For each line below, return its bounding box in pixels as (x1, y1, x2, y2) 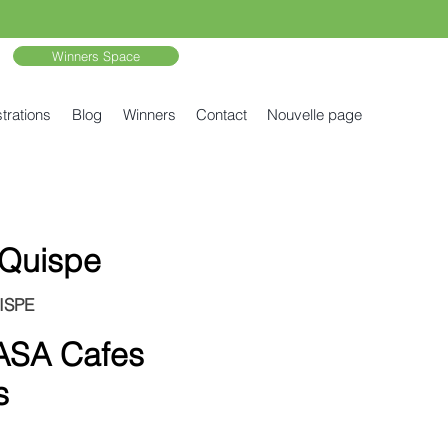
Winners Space (52, 48, 140, 64)
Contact (196, 105, 247, 124)
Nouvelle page (267, 105, 362, 124)
